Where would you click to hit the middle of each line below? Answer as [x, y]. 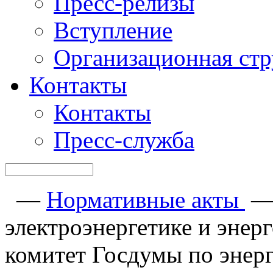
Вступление [113, 30]
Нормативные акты [146, 200]
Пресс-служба [124, 140]
